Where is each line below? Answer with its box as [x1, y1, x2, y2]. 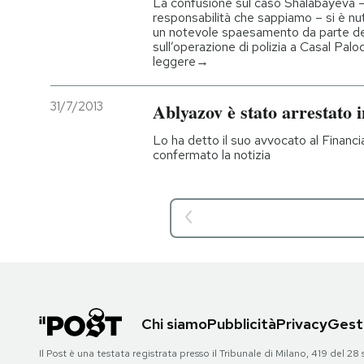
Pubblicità [207, 314, 276, 333]
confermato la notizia [153, 146, 271, 164]
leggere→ [153, 53, 209, 71]
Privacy [276, 314, 327, 333]
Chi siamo [141, 314, 207, 333]
